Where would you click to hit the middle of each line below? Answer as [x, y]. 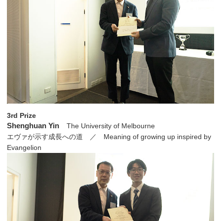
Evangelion [24, 148]
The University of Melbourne [111, 126]
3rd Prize [21, 116]
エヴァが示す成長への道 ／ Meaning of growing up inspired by [109, 137]
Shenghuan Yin [33, 126]
